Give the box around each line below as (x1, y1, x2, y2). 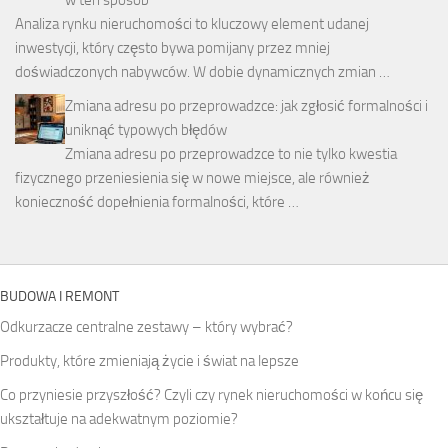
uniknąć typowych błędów (65, 120, 227, 139)
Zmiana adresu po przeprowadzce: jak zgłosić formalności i (65, 96, 428, 115)
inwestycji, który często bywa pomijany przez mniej (15, 38, 330, 57)
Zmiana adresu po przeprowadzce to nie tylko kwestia (65, 144, 397, 163)
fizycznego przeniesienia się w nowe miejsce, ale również (15, 168, 370, 187)
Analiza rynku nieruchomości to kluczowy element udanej (15, 14, 369, 33)
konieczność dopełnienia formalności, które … (15, 192, 299, 211)
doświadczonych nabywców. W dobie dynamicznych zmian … (15, 62, 390, 81)
